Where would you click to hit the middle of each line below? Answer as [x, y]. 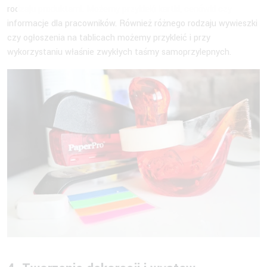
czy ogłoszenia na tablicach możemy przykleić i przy [109, 38]
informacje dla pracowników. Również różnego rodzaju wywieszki [132, 23]
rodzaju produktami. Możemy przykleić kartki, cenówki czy [119, 9]
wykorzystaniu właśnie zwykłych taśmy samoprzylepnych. [120, 52]
